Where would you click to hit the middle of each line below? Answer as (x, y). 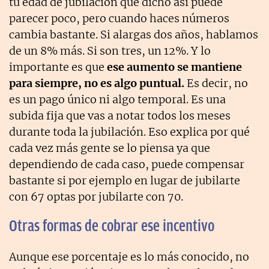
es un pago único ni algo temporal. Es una (117, 99)
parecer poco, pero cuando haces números (119, 18)
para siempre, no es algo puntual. (98, 83)
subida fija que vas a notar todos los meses (120, 115)
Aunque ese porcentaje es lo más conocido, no (129, 256)
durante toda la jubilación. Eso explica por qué (129, 131)
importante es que (58, 67)
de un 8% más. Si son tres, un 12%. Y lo (110, 50)
